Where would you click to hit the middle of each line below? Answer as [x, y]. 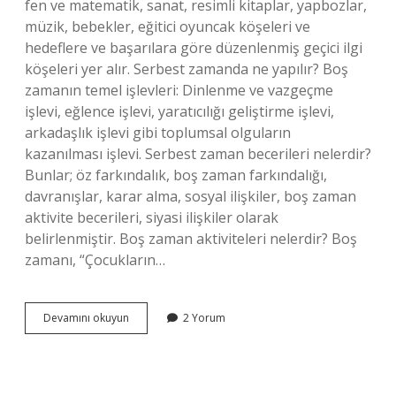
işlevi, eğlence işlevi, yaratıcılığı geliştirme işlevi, [179, 111]
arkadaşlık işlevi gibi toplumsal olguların [158, 133]
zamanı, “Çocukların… [95, 260]
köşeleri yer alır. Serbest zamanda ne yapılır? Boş [187, 69]
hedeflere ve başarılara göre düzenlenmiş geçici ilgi [194, 48]
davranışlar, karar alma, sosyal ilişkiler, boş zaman [190, 196]
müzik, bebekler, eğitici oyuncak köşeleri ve [168, 27]
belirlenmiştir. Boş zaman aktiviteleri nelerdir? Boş [191, 239]
